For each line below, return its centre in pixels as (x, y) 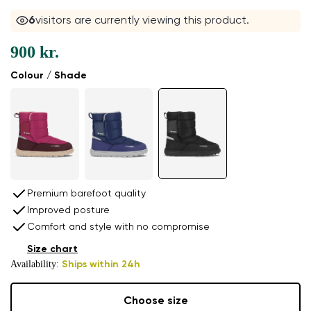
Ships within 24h (101, 264)
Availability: (36, 264)
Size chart (52, 249)
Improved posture (68, 210)
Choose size (155, 302)
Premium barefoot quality (86, 193)
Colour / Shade (49, 76)
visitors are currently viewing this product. (142, 21)
